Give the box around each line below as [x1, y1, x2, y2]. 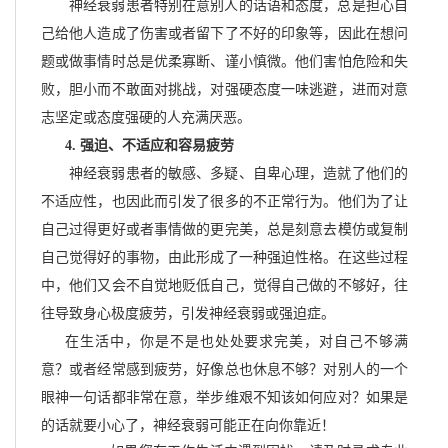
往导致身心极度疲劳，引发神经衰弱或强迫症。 [41, 305, 335, 321]
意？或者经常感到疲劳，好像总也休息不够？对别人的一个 [41, 361, 408, 377]
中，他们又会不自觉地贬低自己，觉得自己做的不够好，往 [41, 277, 408, 293]
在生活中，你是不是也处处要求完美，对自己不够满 [65, 333, 408, 349]
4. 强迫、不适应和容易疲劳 [65, 137, 234, 153]
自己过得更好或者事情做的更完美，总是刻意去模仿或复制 [41, 221, 408, 237]
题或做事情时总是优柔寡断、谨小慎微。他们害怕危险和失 [41, 53, 408, 69]
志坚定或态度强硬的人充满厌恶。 [41, 109, 251, 125]
